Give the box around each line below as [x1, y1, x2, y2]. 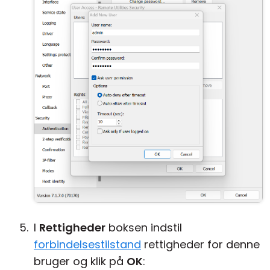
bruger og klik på [34, 254, 127, 269]
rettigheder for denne [141, 237, 260, 252]
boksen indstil [105, 220, 182, 235]
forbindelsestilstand [34, 237, 141, 252]
